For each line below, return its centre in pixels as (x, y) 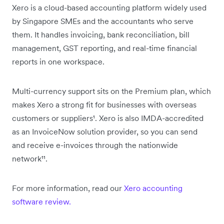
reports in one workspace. (58, 61)
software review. (41, 201)
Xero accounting (153, 188)
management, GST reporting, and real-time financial (104, 48)
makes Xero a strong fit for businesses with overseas (104, 104)
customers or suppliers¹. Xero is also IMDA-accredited (108, 118)
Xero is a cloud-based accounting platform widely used (109, 7)
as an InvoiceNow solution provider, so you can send (105, 131)
